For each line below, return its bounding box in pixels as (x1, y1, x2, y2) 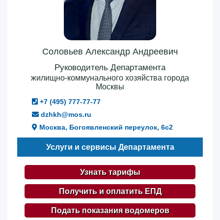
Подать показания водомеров (51, 206, 169, 215)
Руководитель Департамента (55, 62, 165, 72)
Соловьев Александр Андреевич (42, 46, 178, 56)
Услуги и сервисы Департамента (46, 142, 174, 151)
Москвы (96, 82, 124, 91)
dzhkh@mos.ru (39, 110, 91, 118)
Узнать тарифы (80, 167, 140, 176)
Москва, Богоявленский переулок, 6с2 (37, 123, 173, 131)
